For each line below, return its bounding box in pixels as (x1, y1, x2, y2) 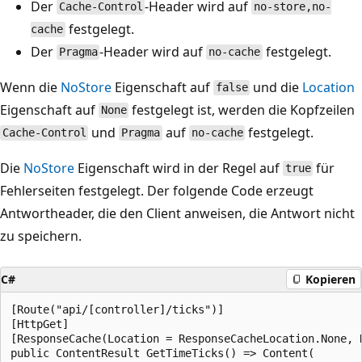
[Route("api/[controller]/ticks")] (11, 302, 224, 316)
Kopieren (305, 271, 356, 287)
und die (250, 78, 303, 96)
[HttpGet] (11, 317, 69, 330)
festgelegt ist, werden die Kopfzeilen (128, 100, 356, 119)
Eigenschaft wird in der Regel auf (74, 158, 283, 177)
